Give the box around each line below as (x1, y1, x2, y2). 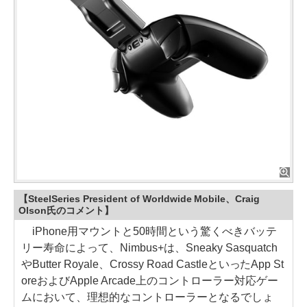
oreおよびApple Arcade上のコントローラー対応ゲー (21, 274, 278, 286)
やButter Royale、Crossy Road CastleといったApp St (21, 258, 284, 270)
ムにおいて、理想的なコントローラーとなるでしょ (21, 291, 273, 303)
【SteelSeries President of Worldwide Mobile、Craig (19, 193, 260, 204)
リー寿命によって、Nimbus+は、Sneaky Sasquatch (21, 241, 278, 254)
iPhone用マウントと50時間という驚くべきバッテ (21, 225, 277, 237)
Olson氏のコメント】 (19, 204, 114, 216)
